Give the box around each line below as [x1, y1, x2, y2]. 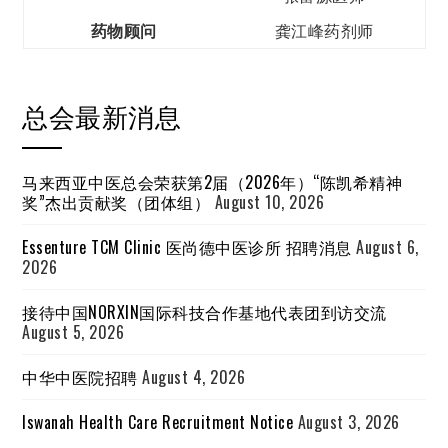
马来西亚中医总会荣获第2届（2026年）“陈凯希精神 [22, 170, 403, 194]
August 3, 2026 [297, 410, 400, 434]
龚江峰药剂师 [274, 18, 374, 42]
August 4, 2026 [142, 365, 246, 389]
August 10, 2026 [214, 190, 325, 214]
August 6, [356, 235, 419, 259]
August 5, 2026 [22, 320, 125, 344]
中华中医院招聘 [22, 365, 138, 389]
